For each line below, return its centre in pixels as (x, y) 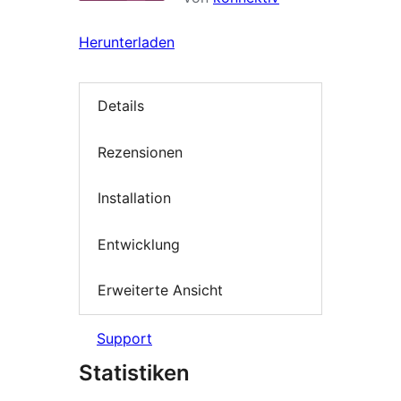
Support (124, 338)
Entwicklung (139, 244)
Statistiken (134, 372)
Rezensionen (140, 152)
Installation (134, 198)
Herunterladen (127, 42)
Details (121, 106)
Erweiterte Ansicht (160, 290)
